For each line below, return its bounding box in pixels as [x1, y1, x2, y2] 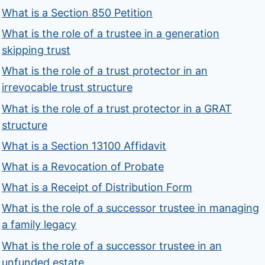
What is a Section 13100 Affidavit [2, 139, 167, 152]
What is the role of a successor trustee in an [2, 239, 222, 252]
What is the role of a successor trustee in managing [2, 202, 260, 215]
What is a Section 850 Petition [2, 7, 153, 20]
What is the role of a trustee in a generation [2, 27, 220, 40]
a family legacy [2, 218, 77, 231]
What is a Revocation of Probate [2, 160, 164, 173]
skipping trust [2, 44, 71, 57]
